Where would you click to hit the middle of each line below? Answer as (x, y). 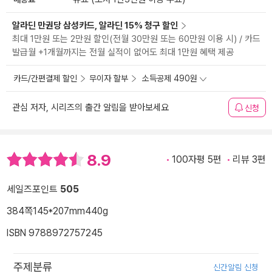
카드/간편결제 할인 (45, 79)
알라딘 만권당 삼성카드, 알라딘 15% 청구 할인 (95, 26)
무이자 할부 (109, 79)
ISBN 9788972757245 (55, 233)
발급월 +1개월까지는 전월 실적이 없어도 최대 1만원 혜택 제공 (123, 53)
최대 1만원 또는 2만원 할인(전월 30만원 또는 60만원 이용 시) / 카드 (136, 39)
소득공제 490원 (170, 79)
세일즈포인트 (33, 189)
